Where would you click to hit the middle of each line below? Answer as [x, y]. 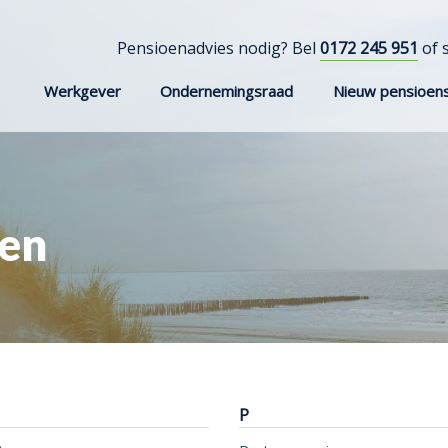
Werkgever [82, 91]
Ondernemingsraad [227, 91]
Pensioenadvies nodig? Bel [218, 48]
